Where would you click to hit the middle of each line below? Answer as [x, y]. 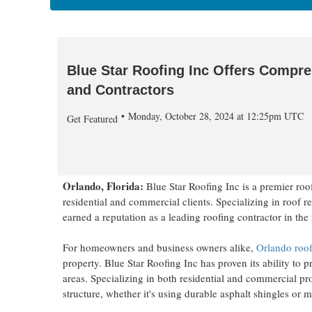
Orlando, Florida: [104, 186]
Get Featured [92, 119]
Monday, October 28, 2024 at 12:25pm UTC [216, 116]
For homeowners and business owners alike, [159, 247]
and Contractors [120, 90]
